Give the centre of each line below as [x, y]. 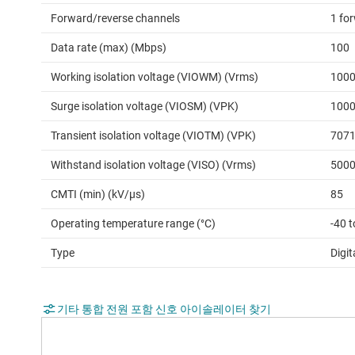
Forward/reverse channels [115, 19]
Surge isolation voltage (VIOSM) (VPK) [145, 107]
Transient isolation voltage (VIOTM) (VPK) [153, 136]
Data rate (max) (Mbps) [109, 48]
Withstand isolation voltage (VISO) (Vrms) [153, 165]
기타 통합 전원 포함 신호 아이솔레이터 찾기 [164, 309]
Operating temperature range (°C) [133, 224]
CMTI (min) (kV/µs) [98, 195]
